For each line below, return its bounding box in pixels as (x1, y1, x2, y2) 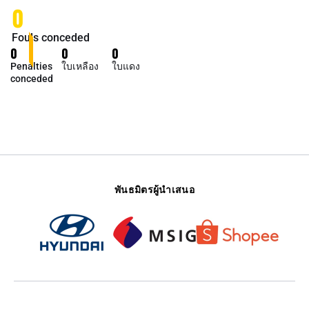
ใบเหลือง (61, 61, 99, 72)
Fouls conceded (12, 31, 90, 44)
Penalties (10, 61, 52, 72)
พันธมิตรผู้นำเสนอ (114, 181, 195, 196)
